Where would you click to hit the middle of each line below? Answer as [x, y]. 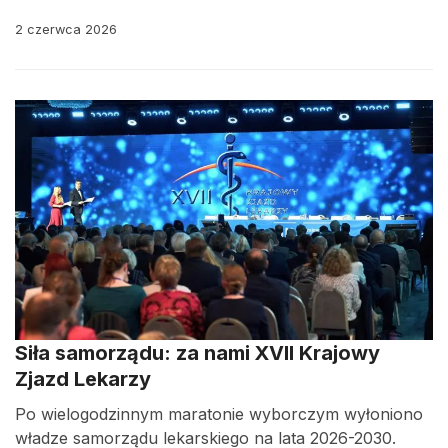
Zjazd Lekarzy [83, 379]
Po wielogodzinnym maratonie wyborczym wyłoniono [219, 414]
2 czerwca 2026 [66, 29]
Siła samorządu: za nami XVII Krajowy [197, 353]
